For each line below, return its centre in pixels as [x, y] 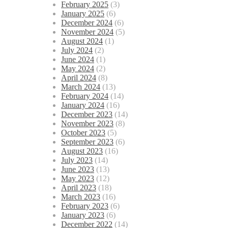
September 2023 [87, 142]
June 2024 [78, 60]
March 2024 [81, 87]
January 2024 [83, 105]
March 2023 [81, 197]
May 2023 [78, 179]
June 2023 [78, 169]
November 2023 [87, 124]
